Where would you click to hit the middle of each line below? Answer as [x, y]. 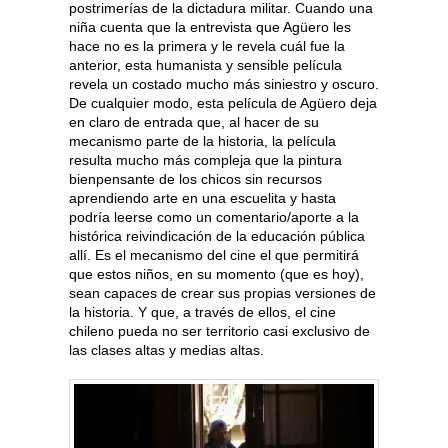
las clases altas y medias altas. [166, 350]
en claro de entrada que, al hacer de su [194, 122]
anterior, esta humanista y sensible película [205, 65]
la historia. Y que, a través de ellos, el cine [202, 312]
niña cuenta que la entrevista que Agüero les [210, 27]
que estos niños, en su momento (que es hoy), [216, 274]
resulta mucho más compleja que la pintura [205, 160]
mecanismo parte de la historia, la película [202, 141]
